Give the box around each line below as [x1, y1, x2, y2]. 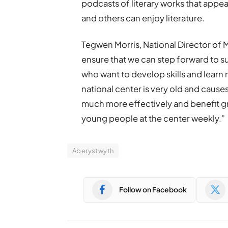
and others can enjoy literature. [81, 12, 205, 23]
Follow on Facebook [119, 185, 187, 194]
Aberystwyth [72, 146, 114, 155]
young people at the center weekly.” [81, 112, 225, 124]
